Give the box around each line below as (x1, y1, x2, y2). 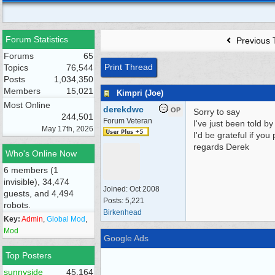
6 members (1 (4, 165, 58, 175)
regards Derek (193, 142, 249, 152)
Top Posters (6, 250, 52, 260)
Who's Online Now (6, 149, 77, 158)
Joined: (103, 185, 130, 193)
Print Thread (104, 62, 153, 72)
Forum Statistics (6, 34, 68, 44)
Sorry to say (193, 107, 240, 117)
